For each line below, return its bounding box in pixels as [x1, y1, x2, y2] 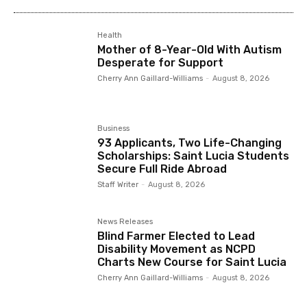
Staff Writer [97, 180, 139, 189]
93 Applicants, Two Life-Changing [97, 136, 282, 149]
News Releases [97, 217, 153, 226]
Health [97, 30, 123, 40]
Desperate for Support [97, 56, 224, 69]
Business [97, 123, 130, 133]
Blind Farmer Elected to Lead [97, 229, 256, 243]
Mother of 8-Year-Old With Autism [97, 42, 282, 56]
